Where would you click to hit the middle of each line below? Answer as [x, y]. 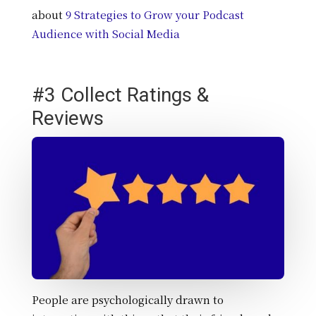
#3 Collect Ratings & [120, 95]
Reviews [67, 119]
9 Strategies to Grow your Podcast [154, 15]
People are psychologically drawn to [127, 299]
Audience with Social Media [105, 34]
